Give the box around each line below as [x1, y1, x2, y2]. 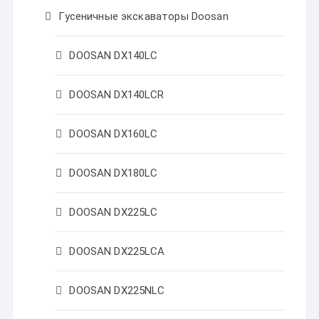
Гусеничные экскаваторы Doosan [58, 10, 229, 23]
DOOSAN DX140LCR [69, 88, 164, 102]
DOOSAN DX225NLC [69, 284, 165, 298]
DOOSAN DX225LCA [69, 245, 165, 258]
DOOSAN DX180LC [69, 167, 158, 180]
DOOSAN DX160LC [69, 127, 158, 141]
